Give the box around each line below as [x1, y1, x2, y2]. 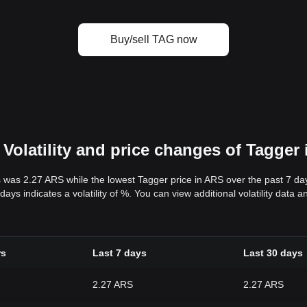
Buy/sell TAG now [110, 34, 197, 45]
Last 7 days [93, 247, 147, 259]
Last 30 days [243, 247, 303, 259]
